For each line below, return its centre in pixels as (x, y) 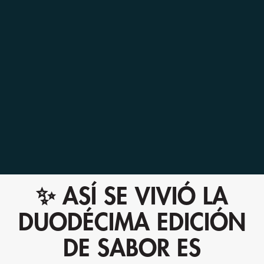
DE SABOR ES (132, 249)
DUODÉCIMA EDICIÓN (132, 223)
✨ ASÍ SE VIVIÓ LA (132, 197)
